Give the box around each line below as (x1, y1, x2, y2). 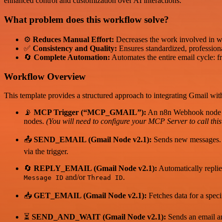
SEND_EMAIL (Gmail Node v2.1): (34, 135, 152, 144)
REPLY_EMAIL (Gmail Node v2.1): (34, 164, 157, 173)
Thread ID (87, 174, 123, 182)
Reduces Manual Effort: (33, 35, 114, 44)
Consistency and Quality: (33, 44, 117, 53)
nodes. (24, 117, 46, 126)
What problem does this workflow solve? (4, 14, 169, 25)
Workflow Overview (4, 71, 86, 82)
